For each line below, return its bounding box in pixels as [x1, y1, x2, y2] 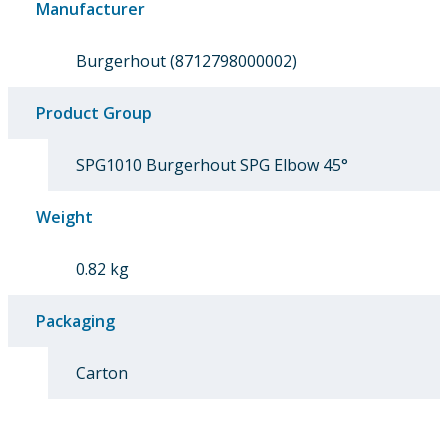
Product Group [36, 102, 152, 125]
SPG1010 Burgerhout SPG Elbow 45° [76, 154, 348, 177]
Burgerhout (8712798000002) [76, 50, 297, 73]
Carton [76, 362, 128, 385]
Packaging [36, 310, 115, 333]
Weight [36, 206, 93, 229]
